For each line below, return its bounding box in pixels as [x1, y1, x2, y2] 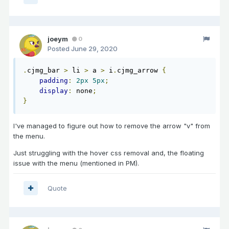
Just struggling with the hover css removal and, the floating [13, 148, 204, 157]
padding [39, 76, 68, 84]
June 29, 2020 [71, 44, 118, 53]
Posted [48, 44, 71, 53]
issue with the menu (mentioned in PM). [13, 158, 139, 167]
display [39, 86, 68, 95]
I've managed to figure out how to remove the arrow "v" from [13, 121, 210, 130]
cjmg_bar [27, 66, 64, 74]
